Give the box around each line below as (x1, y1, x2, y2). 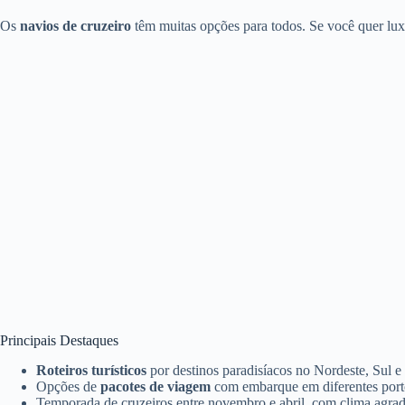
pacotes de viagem (100, 378, 211, 394)
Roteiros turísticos (36, 362, 146, 378)
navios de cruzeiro (20, 18, 131, 33)
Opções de (36, 378, 100, 394)
